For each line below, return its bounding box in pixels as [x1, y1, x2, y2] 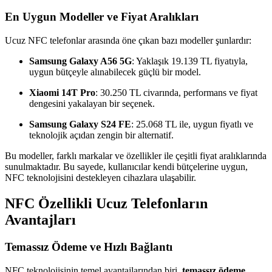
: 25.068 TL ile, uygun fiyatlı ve [131, 119, 253, 130]
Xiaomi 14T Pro [29, 87, 95, 98]
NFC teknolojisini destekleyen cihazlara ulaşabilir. [5, 172, 196, 183]
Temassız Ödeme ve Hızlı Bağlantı [5, 240, 172, 253]
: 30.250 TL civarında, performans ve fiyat [95, 87, 257, 98]
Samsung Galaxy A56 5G [29, 56, 132, 67]
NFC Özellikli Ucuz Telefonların [5, 195, 208, 212]
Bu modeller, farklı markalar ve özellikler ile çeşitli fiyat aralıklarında [5, 151, 267, 161]
